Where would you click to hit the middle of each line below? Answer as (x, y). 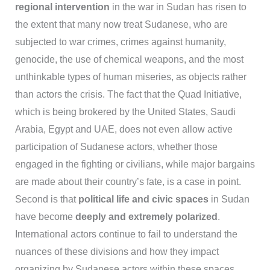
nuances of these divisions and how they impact (117, 252)
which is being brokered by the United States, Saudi (125, 112)
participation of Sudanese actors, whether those (116, 147)
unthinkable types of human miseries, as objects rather (130, 77)
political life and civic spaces (142, 199)
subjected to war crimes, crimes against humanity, (120, 42)
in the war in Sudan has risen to (178, 7)
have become (45, 217)
